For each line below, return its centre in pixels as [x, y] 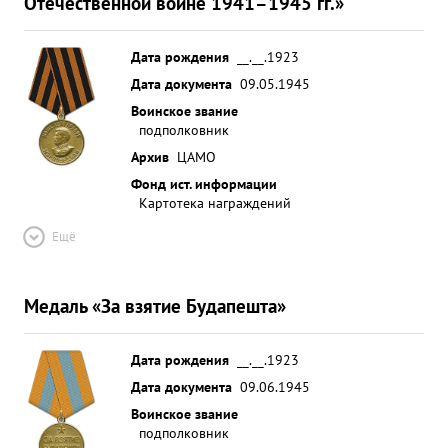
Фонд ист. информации [204, 183]
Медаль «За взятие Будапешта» [155, 305]
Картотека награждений [215, 202]
